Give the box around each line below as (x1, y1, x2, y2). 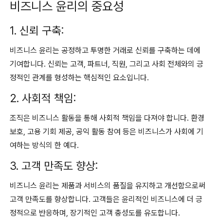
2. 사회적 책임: (10, 91, 76, 105)
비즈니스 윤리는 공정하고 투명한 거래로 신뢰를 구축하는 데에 (10, 46, 200, 55)
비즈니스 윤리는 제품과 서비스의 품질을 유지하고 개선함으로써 (10, 181, 205, 190)
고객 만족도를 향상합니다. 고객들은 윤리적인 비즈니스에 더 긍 (10, 195, 202, 204)
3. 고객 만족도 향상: (10, 159, 98, 173)
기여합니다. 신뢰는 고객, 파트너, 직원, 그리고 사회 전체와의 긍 (10, 59, 203, 69)
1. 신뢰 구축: (10, 24, 64, 37)
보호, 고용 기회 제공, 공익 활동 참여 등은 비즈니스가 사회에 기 (10, 127, 203, 136)
